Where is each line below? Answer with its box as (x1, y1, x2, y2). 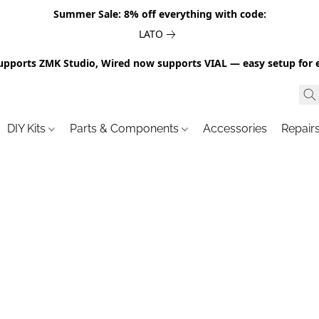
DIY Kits (7, 122, 49, 135)
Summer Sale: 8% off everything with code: (53, 7, 266, 21)
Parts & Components (70, 122, 182, 135)
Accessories (203, 122, 268, 135)
